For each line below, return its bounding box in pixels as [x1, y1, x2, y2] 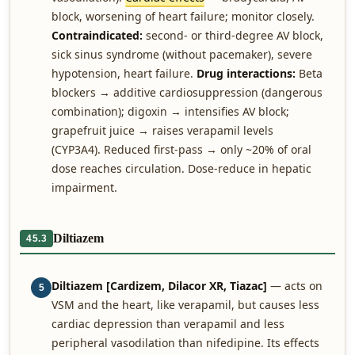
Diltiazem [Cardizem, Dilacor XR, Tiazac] [52, 278, 267, 293]
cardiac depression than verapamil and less [52, 316, 284, 331]
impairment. [52, 180, 117, 195]
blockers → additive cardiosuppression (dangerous [52, 85, 323, 100]
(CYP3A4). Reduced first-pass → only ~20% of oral [52, 142, 311, 157]
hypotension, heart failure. [52, 66, 197, 81]
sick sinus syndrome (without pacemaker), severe [52, 47, 312, 62]
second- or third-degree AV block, [143, 28, 323, 43]
